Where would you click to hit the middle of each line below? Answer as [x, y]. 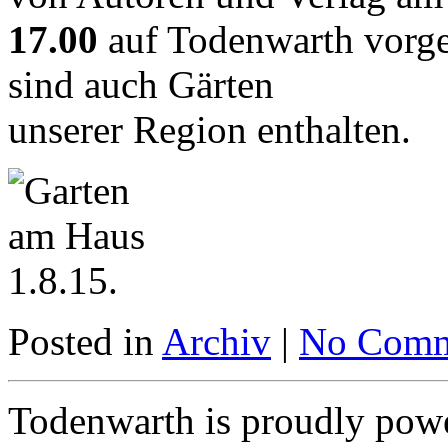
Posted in [85, 342]
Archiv [216, 342]
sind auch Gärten [141, 85]
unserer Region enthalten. [209, 130]
